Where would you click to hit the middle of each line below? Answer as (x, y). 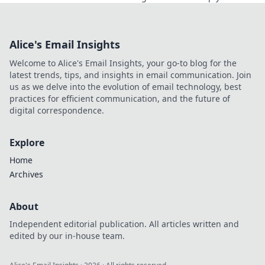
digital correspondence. (57, 110)
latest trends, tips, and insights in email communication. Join (130, 75)
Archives (26, 174)
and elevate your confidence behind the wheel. (150, 9)
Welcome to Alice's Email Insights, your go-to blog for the (123, 63)
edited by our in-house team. (67, 236)
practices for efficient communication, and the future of (120, 98)
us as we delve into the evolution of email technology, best (125, 87)
